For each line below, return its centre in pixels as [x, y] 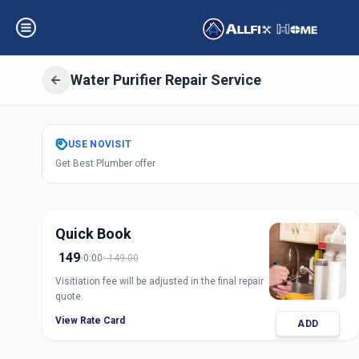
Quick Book [93, 234]
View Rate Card [90, 321]
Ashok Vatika [173, 194]
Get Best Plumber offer [105, 163]
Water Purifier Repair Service [166, 80]
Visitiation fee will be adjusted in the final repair [159, 281]
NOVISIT [111, 144]
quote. [69, 296]
